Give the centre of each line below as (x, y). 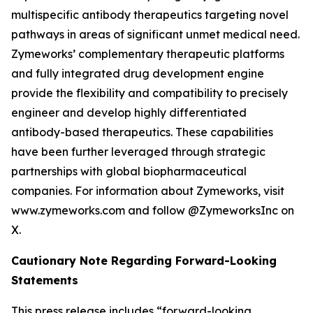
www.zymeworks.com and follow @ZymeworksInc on (153, 210)
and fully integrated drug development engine (138, 73)
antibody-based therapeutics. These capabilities (142, 132)
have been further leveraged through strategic (138, 152)
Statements (45, 280)
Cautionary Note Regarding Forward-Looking (144, 261)
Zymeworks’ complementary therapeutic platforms (148, 54)
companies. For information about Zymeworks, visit (148, 191)
